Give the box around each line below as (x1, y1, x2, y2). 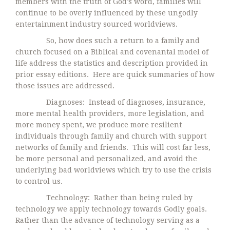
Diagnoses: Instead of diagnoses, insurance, (15, 98, 205, 106)
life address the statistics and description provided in (15, 59, 208, 67)
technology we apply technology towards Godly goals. (15, 204, 209, 213)
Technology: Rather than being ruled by (15, 193, 193, 202)
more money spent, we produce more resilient (15, 120, 182, 129)
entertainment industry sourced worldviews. (15, 20, 178, 28)
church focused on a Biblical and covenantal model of (15, 47, 208, 56)
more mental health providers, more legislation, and (15, 109, 204, 118)
